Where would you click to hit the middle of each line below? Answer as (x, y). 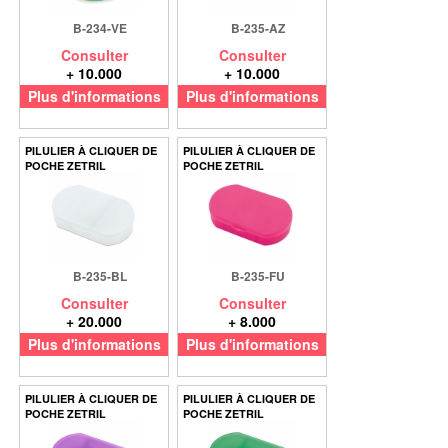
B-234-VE (100, 28)
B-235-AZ (258, 28)
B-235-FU (258, 276)
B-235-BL (100, 276)
